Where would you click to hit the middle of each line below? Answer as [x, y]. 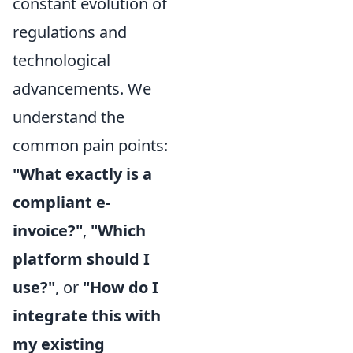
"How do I [121, 287]
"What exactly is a [82, 173]
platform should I [81, 258]
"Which [118, 230]
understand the [69, 117]
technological [61, 60]
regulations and [70, 32]
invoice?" [48, 230]
